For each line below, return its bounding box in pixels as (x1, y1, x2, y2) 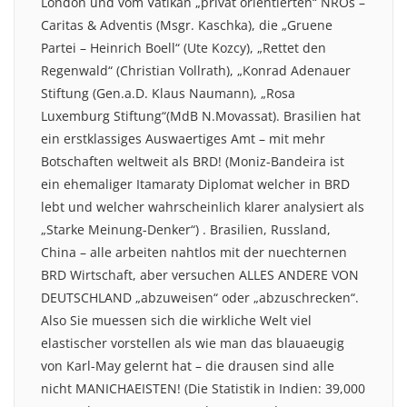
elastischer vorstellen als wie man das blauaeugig (41, 333, 344, 352)
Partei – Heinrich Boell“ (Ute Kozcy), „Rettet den (41, 38, 326, 56)
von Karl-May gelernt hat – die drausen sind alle (41, 356, 334, 374)
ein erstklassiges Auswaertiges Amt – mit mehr (41, 129, 325, 147)
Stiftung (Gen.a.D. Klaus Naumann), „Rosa (41, 84, 295, 102)
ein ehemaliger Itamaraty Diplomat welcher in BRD (41, 174, 350, 193)
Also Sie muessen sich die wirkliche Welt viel (41, 311, 312, 329)
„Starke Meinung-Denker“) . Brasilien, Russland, (41, 220, 331, 238)
